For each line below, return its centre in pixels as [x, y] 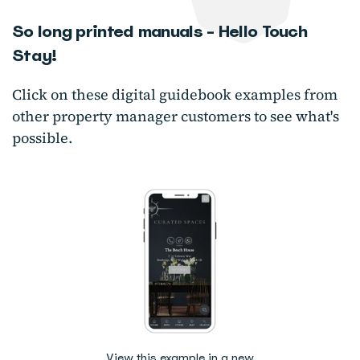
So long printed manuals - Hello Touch [160, 32]
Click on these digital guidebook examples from [175, 95]
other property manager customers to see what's [176, 117]
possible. [42, 138]
